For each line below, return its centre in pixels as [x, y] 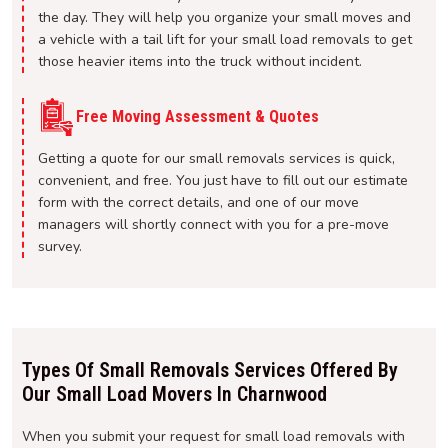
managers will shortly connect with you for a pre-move [213, 225]
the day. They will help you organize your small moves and [224, 18]
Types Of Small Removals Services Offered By [210, 370]
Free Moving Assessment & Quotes [197, 117]
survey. [60, 247]
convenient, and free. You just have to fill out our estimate [223, 181]
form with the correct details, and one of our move [198, 203]
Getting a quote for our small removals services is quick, [216, 159]
